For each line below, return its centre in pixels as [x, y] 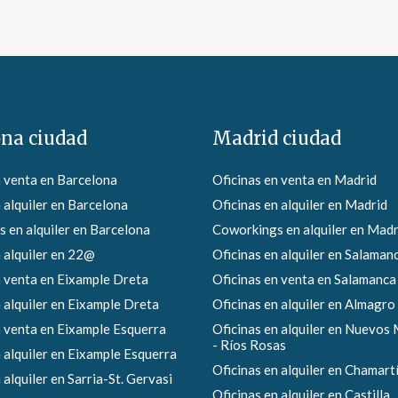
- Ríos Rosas [249, 345]
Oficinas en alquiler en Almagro [304, 304]
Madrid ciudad [277, 139]
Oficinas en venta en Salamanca [304, 279]
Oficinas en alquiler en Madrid [300, 205]
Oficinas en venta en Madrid [295, 180]
